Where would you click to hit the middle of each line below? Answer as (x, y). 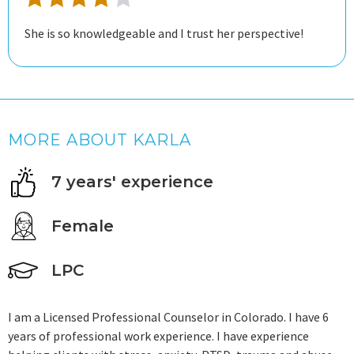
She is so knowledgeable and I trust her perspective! (164, 33)
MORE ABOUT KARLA (100, 140)
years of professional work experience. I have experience (158, 336)
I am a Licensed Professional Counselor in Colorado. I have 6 (168, 317)
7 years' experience (132, 182)
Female (83, 226)
